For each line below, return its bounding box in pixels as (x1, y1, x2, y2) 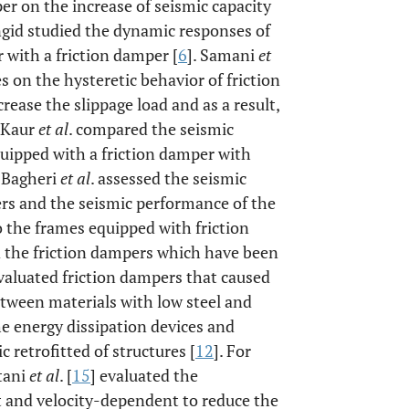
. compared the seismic (68, 118, 234, 140)
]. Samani (187, 44, 258, 66)
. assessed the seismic (90, 167, 246, 189)
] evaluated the (90, 364, 198, 386)
